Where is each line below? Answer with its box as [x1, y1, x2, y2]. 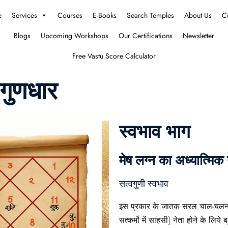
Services [12, 10, 37, 20]
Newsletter [183, 31, 214, 41]
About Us [184, 10, 212, 20]
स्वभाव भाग [119, 120, 190, 142]
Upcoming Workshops [41, 31, 108, 41]
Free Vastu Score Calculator [72, 51, 156, 61]
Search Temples [127, 10, 174, 20]
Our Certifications [119, 31, 173, 41]
